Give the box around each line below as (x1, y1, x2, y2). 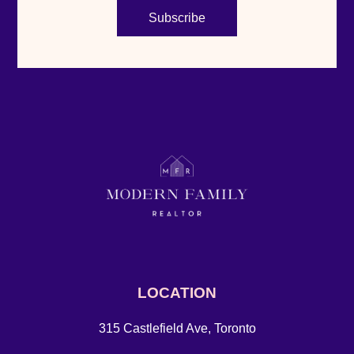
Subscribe (149, 10, 205, 24)
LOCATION (137, 284, 217, 302)
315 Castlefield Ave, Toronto (98, 322, 256, 336)
